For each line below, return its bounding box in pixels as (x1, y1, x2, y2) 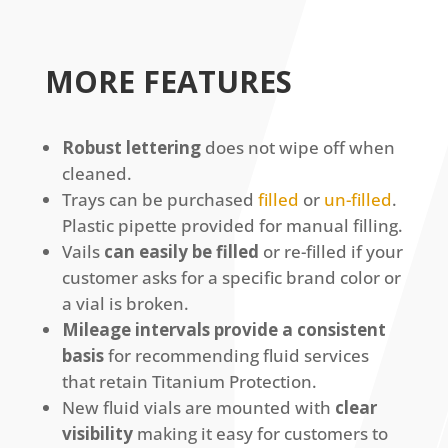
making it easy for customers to (132, 421, 388, 445)
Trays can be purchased (61, 187, 258, 211)
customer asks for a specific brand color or (61, 265, 401, 289)
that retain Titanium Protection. (61, 369, 317, 393)
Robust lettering (61, 135, 201, 159)
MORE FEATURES (44, 60, 292, 102)
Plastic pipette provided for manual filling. (61, 213, 403, 237)
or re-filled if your (258, 239, 403, 263)
